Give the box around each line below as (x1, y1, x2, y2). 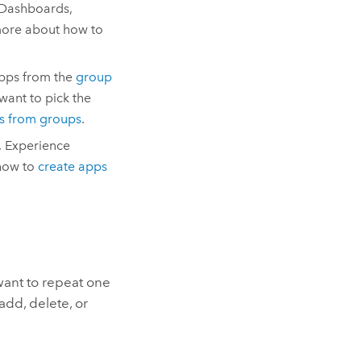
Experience (4, 137, 70, 153)
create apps (37, 158, 107, 174)
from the (19, 68, 76, 85)
